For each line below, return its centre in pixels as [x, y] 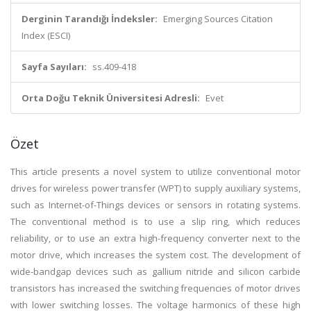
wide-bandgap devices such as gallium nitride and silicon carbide [155, 271]
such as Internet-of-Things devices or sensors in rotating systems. [155, 205]
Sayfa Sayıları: [54, 67]
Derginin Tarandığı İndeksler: [90, 19]
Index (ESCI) [46, 35]
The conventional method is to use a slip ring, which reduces [155, 221]
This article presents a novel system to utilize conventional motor [155, 171]
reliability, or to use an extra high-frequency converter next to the [155, 238]
